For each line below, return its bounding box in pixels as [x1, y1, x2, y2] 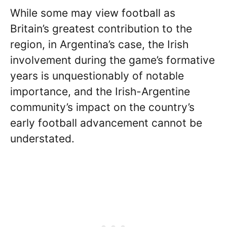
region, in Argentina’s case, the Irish [10, 37, 188, 51]
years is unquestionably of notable [10, 69, 184, 82]
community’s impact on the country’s [10, 100, 195, 113]
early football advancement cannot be [10, 116, 202, 129]
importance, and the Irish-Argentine [10, 85, 190, 98]
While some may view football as [10, 6, 175, 19]
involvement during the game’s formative [10, 53, 215, 66]
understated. [10, 132, 74, 145]
